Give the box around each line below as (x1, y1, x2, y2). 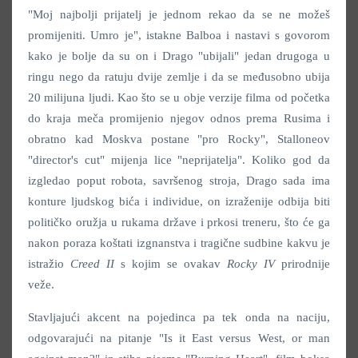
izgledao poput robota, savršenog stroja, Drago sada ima (28, 174, 330, 188)
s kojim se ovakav (114, 257, 227, 271)
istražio (28, 257, 70, 271)
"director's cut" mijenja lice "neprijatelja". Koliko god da (28, 153, 330, 167)
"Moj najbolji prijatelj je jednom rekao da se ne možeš (28, 8, 330, 22)
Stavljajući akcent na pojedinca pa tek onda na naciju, (28, 311, 330, 324)
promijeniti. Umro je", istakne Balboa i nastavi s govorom (28, 29, 330, 42)
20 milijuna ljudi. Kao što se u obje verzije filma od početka (28, 91, 330, 105)
